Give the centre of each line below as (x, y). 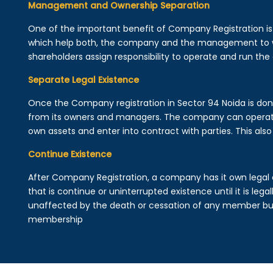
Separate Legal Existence (83, 80)
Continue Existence (69, 154)
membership (55, 219)
